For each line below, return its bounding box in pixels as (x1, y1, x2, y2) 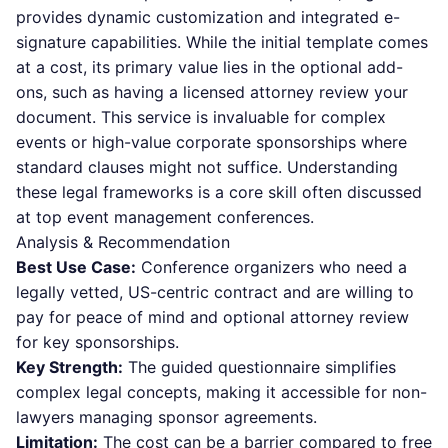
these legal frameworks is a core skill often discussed (16, 182, 422, 202)
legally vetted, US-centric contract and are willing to (16, 282, 414, 302)
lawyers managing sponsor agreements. (16, 407, 317, 427)
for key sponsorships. (16, 332, 179, 352)
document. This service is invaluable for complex (16, 107, 386, 127)
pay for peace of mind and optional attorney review (16, 307, 409, 327)
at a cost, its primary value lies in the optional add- (16, 57, 403, 77)
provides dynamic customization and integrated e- (16, 7, 400, 27)
